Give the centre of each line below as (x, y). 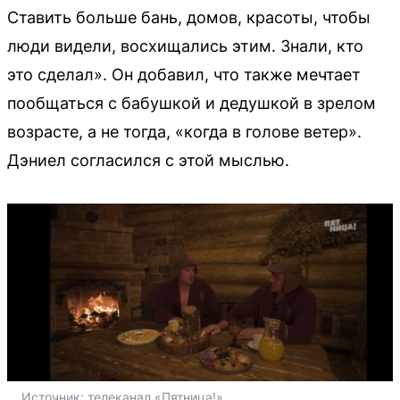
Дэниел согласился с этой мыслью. (148, 160)
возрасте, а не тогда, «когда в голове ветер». (184, 131)
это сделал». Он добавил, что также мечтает (184, 74)
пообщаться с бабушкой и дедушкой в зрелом (192, 103)
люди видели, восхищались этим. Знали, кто (185, 46)
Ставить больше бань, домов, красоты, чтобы (189, 17)
